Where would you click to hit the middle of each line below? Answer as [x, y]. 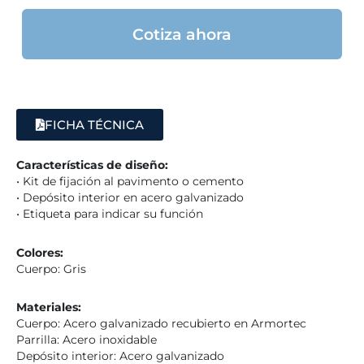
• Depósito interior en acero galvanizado [130, 198]
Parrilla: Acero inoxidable [87, 339]
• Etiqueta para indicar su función [110, 214]
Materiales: [49, 307]
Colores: [40, 252]
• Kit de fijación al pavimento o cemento [130, 182]
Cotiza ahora [182, 35]
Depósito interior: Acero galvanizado [120, 355]
